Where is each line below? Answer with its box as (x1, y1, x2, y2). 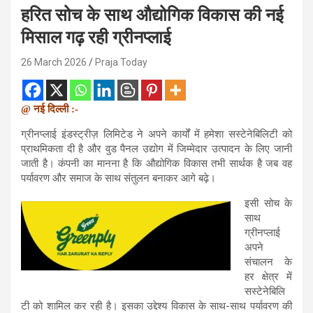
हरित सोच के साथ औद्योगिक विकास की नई (21, 4, 284, 25)
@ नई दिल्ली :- (21, 103, 78, 115)
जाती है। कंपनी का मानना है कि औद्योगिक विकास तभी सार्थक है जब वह (21, 156, 292, 170)
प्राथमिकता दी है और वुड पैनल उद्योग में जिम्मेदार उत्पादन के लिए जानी (21, 142, 292, 155)
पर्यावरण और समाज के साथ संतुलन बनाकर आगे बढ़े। (21, 171, 216, 184)
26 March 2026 (21, 56, 87, 68)
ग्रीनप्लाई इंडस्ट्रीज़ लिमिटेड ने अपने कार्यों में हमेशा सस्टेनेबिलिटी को (21, 127, 292, 140)
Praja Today (95, 56, 147, 68)
